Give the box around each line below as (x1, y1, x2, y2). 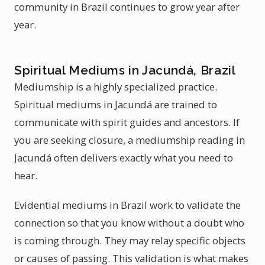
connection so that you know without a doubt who (14, 216, 244, 230)
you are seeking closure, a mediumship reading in (14, 133, 245, 147)
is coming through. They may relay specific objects (14, 234, 245, 247)
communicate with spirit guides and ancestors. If (14, 115, 240, 129)
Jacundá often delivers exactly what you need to (14, 151, 233, 164)
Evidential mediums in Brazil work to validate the (14, 198, 241, 212)
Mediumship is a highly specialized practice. (14, 80, 217, 93)
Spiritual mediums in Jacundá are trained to (14, 98, 217, 111)
